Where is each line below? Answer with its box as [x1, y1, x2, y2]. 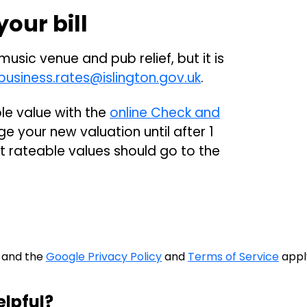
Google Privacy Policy [46, 249, 162, 265]
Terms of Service [188, 249, 279, 265]
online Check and [110, 103, 221, 123]
